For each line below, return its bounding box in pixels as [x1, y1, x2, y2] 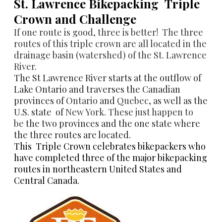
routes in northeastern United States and [14, 163, 182, 175]
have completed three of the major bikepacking [14, 151, 207, 164]
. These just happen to [104, 106, 193, 118]
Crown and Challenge [14, 10, 136, 27]
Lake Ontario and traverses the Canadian [14, 83, 180, 95]
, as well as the [149, 94, 208, 107]
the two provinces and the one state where [24, 117, 200, 129]
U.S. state [14, 106, 54, 118]
